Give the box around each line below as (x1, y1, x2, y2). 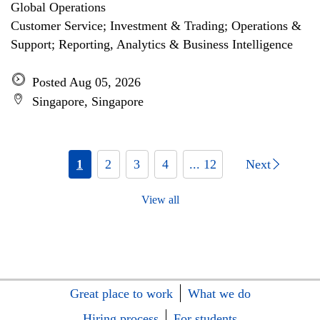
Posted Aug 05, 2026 (32, 75, 141, 89)
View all (141, 194, 179, 206)
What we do (187, 286, 251, 301)
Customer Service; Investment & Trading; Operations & (11, 19, 301, 33)
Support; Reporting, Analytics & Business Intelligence (11, 37, 293, 51)
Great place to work (69, 286, 173, 301)
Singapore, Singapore (32, 94, 144, 109)
